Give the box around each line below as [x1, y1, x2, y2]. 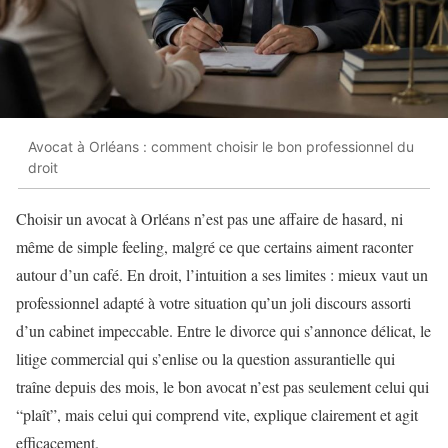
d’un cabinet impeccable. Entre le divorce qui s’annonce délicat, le [16, 320, 431, 342]
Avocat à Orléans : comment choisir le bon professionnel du [28, 137, 414, 155]
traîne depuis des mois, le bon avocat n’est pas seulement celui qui [16, 376, 429, 398]
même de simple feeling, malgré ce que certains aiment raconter [16, 236, 413, 258]
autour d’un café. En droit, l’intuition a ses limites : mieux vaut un [16, 264, 428, 286]
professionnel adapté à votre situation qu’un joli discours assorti [16, 292, 411, 314]
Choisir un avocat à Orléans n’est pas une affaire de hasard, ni [16, 208, 403, 230]
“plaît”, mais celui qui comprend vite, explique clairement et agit [16, 404, 418, 426]
